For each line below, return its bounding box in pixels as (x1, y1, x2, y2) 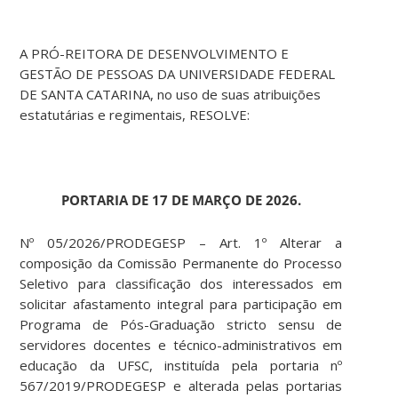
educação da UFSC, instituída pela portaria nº (20, 356, 343, 375)
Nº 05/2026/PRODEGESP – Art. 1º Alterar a (20, 234, 343, 252)
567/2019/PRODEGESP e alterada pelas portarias (20, 377, 343, 395)
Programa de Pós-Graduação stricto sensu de (20, 315, 343, 334)
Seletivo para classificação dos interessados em (20, 275, 343, 293)
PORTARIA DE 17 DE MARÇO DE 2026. (60, 191, 301, 210)
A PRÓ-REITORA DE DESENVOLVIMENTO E (20, 44, 290, 63)
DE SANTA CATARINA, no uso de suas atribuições (20, 85, 322, 104)
